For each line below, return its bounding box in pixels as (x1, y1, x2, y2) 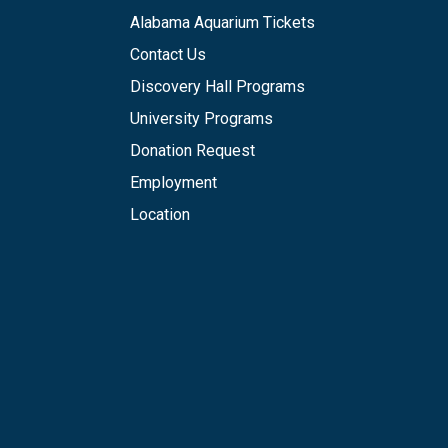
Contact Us (130, 45, 206, 64)
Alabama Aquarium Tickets (130, 13, 315, 32)
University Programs (130, 109, 273, 128)
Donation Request (130, 141, 255, 160)
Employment (130, 173, 217, 192)
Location (130, 205, 190, 224)
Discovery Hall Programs (130, 77, 305, 96)
